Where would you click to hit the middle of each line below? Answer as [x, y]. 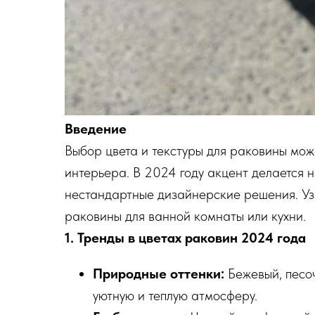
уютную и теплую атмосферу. [175, 295]
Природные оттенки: [159, 274]
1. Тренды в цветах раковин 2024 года [185, 238]
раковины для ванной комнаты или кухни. [185, 216]
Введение [96, 129]
